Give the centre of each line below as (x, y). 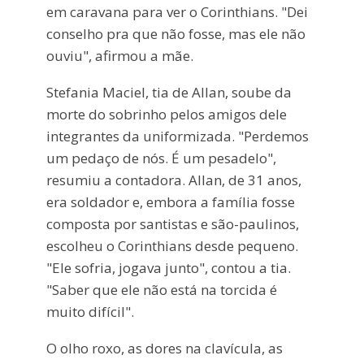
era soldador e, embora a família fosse (170, 202)
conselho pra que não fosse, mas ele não (175, 34)
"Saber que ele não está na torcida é (161, 290)
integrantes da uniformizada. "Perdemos (177, 136)
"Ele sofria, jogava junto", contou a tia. (168, 268)
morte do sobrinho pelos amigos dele (166, 115)
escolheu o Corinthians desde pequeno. (172, 246)
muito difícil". (90, 312)
